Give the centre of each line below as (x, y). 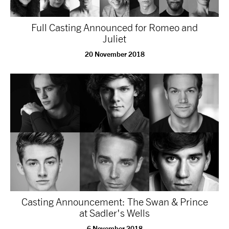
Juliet (114, 39)
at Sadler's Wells (114, 213)
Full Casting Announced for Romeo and (114, 27)
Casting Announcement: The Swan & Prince (114, 201)
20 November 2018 (114, 54)
